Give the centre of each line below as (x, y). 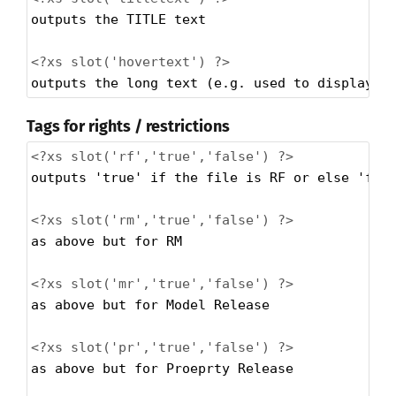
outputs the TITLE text (118, 19)
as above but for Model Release (150, 305)
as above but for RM (107, 242)
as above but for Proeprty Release (162, 369)
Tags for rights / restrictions (128, 127)
